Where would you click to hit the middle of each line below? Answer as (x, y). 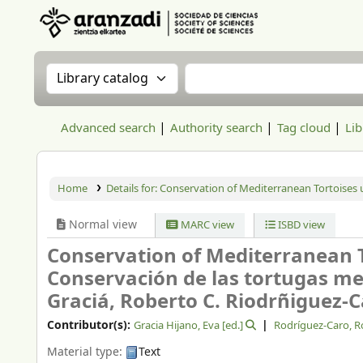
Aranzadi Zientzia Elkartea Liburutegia (128, 47)
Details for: (132, 188)
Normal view (101, 225)
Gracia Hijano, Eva (177, 325)
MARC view (207, 225)
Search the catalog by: (126, 73)
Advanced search (108, 128)
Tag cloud (304, 128)
